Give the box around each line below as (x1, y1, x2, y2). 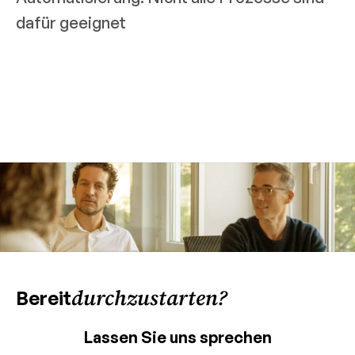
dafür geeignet (16, 13, 126, 32)
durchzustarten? (71, 284, 227, 312)
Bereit (16, 286, 71, 310)
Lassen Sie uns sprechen (83, 327, 272, 347)
